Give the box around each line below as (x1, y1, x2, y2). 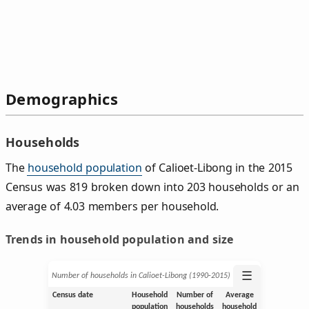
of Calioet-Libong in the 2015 (141, 159, 293, 175)
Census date (52, 290, 93, 299)
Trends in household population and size (6, 231, 234, 247)
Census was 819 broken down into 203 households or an (6, 179, 300, 195)
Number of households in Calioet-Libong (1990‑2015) (51, 271, 230, 280)
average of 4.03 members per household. (6, 198, 219, 214)
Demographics (6, 88, 118, 110)
